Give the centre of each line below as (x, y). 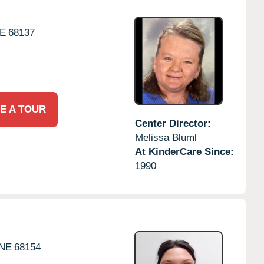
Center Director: (173, 123)
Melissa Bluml (166, 137)
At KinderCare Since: (184, 151)
